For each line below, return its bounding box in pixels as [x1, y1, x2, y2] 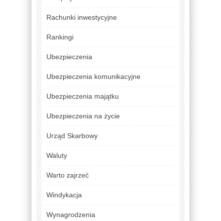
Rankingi [46, 33, 74, 41]
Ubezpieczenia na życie [46, 111, 120, 120]
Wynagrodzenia [46, 210, 95, 219]
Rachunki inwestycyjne [46, 13, 117, 21]
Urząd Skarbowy [46, 131, 98, 140]
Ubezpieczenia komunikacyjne [46, 72, 141, 80]
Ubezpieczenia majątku [46, 92, 119, 100]
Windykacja [46, 190, 82, 199]
